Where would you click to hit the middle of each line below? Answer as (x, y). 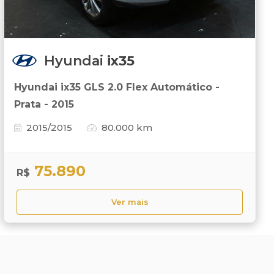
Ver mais (130, 202)
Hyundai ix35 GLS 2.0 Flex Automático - (117, 87)
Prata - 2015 (44, 105)
